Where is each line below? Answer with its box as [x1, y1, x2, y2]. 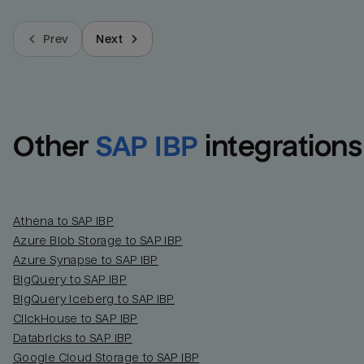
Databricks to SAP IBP [13, 331, 132, 345]
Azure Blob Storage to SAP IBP [13, 234, 183, 248]
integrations [205, 131, 362, 163]
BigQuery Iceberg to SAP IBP [13, 292, 175, 306]
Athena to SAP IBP [13, 214, 115, 228]
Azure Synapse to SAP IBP [13, 253, 158, 267]
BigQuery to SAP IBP [13, 273, 127, 287]
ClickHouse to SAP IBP [13, 312, 138, 326]
